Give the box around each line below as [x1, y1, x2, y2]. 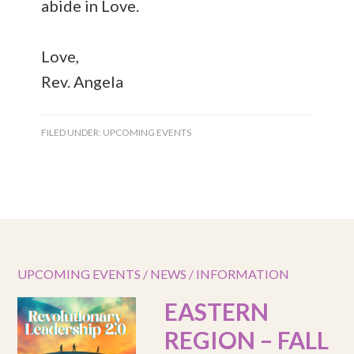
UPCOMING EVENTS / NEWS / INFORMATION [17, 266, 290, 281]
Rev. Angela [41, 72, 124, 91]
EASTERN [164, 297, 269, 326]
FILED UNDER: [41, 126, 104, 138]
